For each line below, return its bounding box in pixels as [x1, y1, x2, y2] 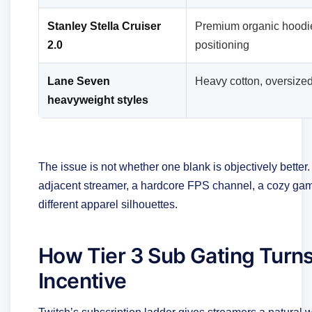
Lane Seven [47, 75, 110, 87]
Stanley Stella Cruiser [47, 19, 161, 32]
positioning [195, 38, 249, 51]
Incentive [38, 265, 127, 295]
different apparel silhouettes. [38, 198, 178, 210]
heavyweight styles [47, 93, 148, 106]
